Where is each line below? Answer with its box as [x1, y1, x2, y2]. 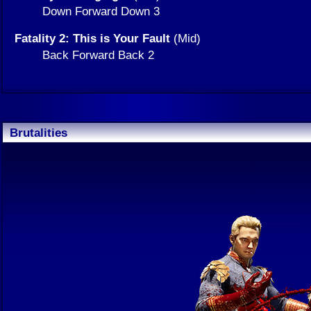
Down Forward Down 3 [42, 4, 160, 19]
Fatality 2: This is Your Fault [15, 31, 170, 46]
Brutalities [10, 126, 67, 140]
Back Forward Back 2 [42, 48, 154, 62]
